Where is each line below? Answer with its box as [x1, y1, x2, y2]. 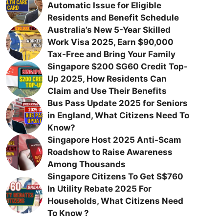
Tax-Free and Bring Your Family [47, 49, 175, 59]
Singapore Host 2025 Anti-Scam [47, 135, 181, 145]
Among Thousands [47, 159, 126, 169]
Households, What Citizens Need [47, 196, 183, 206]
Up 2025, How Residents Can [47, 74, 167, 84]
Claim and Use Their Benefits [47, 86, 167, 96]
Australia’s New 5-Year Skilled [47, 25, 171, 35]
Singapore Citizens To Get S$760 [47, 172, 183, 181]
